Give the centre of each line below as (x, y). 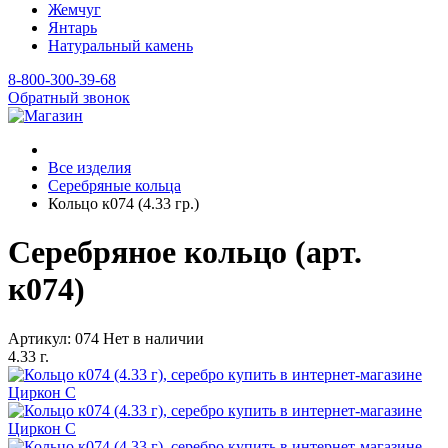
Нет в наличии (153, 338)
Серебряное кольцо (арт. (185, 252)
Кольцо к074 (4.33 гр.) (123, 203)
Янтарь (72, 27)
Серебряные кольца (114, 185)
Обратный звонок (69, 97)
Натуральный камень (120, 45)
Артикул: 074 (53, 338)
